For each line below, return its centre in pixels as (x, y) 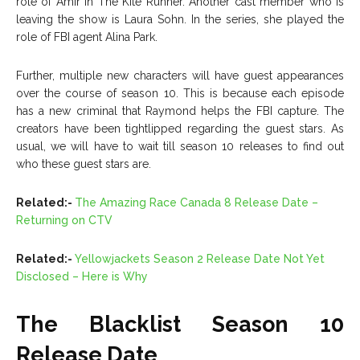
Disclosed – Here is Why (82, 276)
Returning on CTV (64, 220)
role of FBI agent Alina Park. (88, 37)
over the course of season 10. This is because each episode (180, 93)
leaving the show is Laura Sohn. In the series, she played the (180, 19)
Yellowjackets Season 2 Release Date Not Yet (200, 258)
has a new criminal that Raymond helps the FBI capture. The (180, 110)
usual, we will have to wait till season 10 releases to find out (180, 146)
